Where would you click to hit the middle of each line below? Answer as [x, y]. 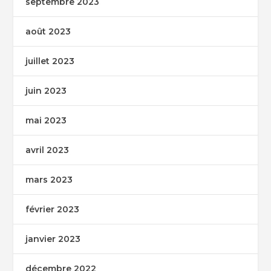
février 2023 [53, 209]
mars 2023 [49, 179]
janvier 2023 [53, 239]
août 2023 [48, 31]
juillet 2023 [50, 61]
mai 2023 [46, 120]
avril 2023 [47, 150]
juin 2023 [46, 90]
